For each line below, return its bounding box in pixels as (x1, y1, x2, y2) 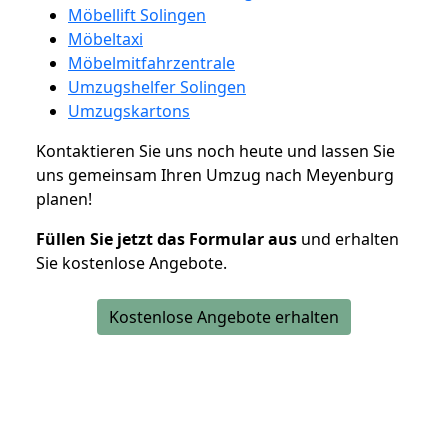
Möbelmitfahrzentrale (68, 51, 235, 74)
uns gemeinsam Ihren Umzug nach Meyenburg (36, 163, 394, 186)
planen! (36, 187, 92, 210)
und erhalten (297, 227, 399, 250)
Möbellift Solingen (68, 3, 206, 26)
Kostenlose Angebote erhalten (109, 305, 339, 328)
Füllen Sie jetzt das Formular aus (36, 227, 297, 250)
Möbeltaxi (68, 27, 143, 50)
